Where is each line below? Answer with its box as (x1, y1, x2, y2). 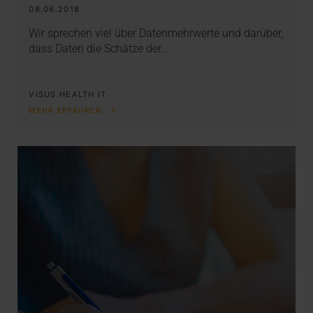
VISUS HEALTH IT (29, 89, 107, 99)
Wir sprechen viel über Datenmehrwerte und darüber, (29, 27, 284, 41)
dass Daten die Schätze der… (29, 42, 168, 56)
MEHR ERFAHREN (29, 106, 105, 116)
